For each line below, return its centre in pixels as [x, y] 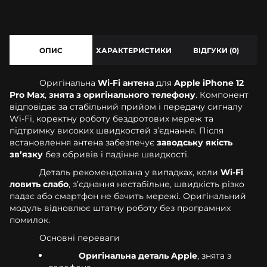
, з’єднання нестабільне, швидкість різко [156, 184]
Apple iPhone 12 [209, 83]
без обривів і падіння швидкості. [116, 154]
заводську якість [195, 142]
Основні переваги [80, 237]
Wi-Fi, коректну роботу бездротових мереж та [111, 118]
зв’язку [26, 154]
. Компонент [222, 94]
